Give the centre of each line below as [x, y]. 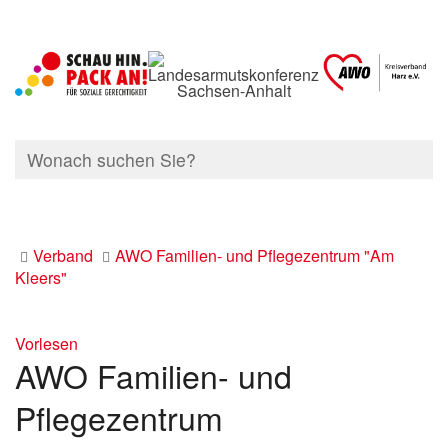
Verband [63, 255]
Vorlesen [46, 343]
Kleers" [41, 277]
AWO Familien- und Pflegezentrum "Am [254, 255]
